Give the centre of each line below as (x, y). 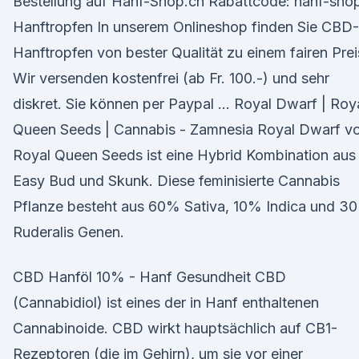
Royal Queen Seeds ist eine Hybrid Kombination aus (184, 155)
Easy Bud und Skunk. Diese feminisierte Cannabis (176, 181)
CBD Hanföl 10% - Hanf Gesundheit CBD (149, 277)
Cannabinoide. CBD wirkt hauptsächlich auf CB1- (175, 328)
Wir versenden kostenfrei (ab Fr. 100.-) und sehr (171, 78)
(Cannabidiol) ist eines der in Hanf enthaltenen (166, 303)
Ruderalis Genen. (69, 232)
